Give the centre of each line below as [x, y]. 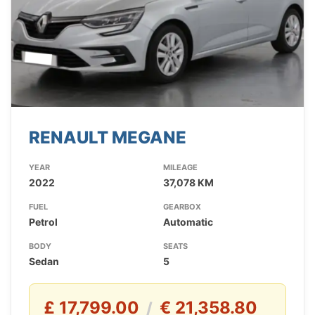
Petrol [43, 222]
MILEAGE [180, 168]
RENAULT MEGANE [108, 138]
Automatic [188, 222]
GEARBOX [182, 207]
